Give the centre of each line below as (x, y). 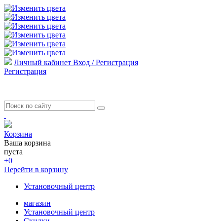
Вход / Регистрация (106, 62)
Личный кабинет (42, 62)
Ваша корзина (27, 143)
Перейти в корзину (36, 169)
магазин (37, 203)
